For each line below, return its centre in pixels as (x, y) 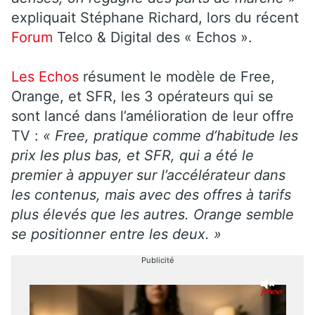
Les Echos (45, 76)
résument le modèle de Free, (177, 76)
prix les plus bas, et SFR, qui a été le (133, 155)
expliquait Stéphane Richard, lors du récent (155, 17)
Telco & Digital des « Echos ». (155, 37)
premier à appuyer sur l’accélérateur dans (148, 175)
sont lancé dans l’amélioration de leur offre (153, 116)
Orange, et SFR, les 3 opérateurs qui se (142, 96)
